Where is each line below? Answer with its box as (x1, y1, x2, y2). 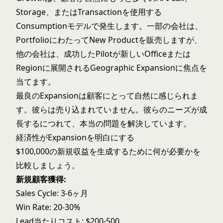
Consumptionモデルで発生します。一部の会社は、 (16, 20, 203, 31)
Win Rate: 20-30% (16, 202, 80, 213)
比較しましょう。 (16, 160, 80, 171)
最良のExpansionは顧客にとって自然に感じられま (16, 90, 198, 101)
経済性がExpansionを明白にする (16, 132, 134, 143)
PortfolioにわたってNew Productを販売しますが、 (16, 34, 202, 45)
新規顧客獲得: (16, 174, 66, 185)
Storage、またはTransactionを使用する (16, 6, 162, 17)
